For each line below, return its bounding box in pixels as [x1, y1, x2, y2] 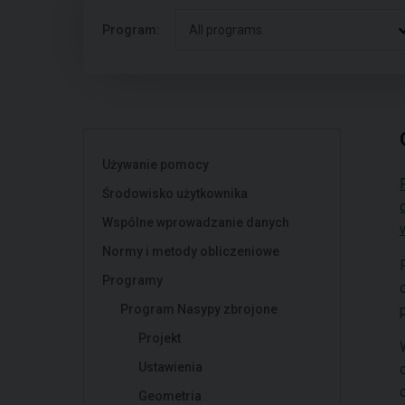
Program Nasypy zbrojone [120, 302, 278, 316]
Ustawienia [138, 360, 202, 374]
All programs [189, 23, 262, 37]
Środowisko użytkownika [102, 186, 248, 201]
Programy [102, 273, 163, 287]
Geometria [138, 389, 202, 403]
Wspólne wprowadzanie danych [102, 215, 289, 230]
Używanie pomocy [102, 157, 209, 172]
